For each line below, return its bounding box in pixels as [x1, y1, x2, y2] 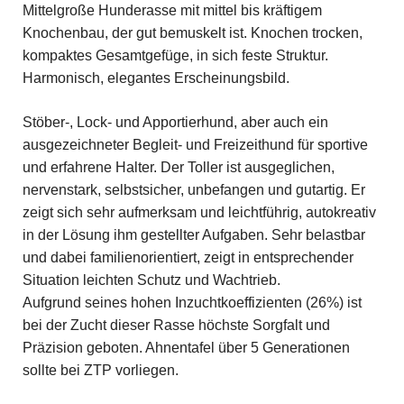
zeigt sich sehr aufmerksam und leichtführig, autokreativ [22, 204, 376, 220]
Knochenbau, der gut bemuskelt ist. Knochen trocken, [22, 24, 363, 41]
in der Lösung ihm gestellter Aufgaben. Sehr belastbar [22, 226, 365, 243]
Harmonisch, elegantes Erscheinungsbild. [22, 69, 289, 86]
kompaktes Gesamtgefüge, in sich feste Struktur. [22, 47, 328, 63]
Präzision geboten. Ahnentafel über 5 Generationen [22, 339, 350, 355]
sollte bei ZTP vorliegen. [22, 362, 179, 378]
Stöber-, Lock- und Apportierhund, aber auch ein [22, 114, 328, 130]
